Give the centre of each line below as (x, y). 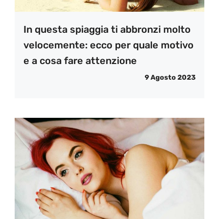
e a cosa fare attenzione (80, 61)
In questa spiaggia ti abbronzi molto (107, 30)
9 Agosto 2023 (170, 78)
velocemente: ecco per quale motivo (109, 45)
